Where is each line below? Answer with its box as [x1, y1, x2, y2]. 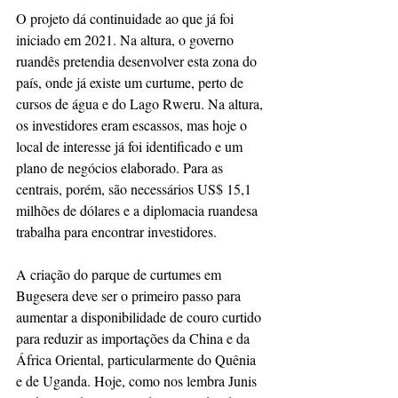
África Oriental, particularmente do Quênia [16, 350, 259, 369]
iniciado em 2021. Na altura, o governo [16, 30, 237, 49]
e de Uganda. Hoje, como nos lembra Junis [16, 371, 260, 390]
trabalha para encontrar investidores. [16, 222, 220, 241]
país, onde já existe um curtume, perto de [16, 73, 247, 92]
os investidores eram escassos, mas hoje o [16, 115, 251, 134]
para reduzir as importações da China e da [16, 329, 253, 347]
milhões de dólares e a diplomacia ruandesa [16, 201, 261, 219]
